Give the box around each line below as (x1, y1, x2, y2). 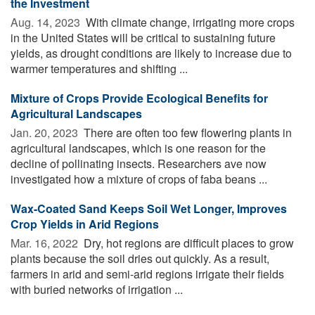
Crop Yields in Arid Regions (11, 215, 159, 232)
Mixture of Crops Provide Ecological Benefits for (11, 89, 268, 106)
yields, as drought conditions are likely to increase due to (11, 44, 292, 61)
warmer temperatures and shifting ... (11, 60, 188, 77)
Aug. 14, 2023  (11, 13, 83, 30)
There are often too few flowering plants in (81, 124, 292, 141)
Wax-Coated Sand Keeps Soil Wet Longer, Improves (11, 200, 287, 217)
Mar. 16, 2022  (11, 234, 81, 251)
